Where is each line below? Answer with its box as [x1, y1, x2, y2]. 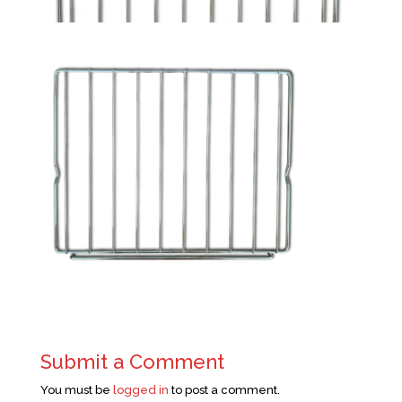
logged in [112, 382, 169, 397]
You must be [39, 382, 113, 397]
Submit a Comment [39, 349, 224, 373]
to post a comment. [168, 382, 280, 397]
